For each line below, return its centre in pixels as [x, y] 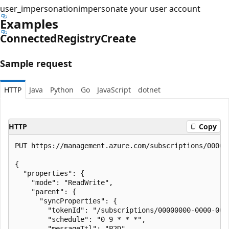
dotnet [149, 89]
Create [118, 38]
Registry [79, 38]
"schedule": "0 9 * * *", [80, 219]
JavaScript [114, 89]
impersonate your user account [139, 8]
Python [62, 89]
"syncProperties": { [66, 201]
